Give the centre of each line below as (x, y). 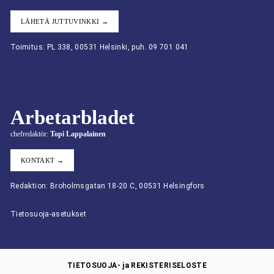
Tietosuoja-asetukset (49, 214)
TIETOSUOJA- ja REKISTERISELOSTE (137, 265)
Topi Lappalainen (78, 134)
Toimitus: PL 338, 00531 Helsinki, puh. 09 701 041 (100, 47)
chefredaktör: (30, 134)
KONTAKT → (43, 161)
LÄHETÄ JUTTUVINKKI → (65, 22)
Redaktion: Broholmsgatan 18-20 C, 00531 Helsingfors (108, 186)
